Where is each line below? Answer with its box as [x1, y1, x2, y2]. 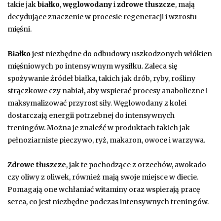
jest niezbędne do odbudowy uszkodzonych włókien [31, 49, 212, 58]
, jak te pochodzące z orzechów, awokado [66, 160, 206, 169]
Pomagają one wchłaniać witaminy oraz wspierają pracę [7, 184, 200, 194]
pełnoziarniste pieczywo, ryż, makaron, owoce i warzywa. [7, 135, 205, 145]
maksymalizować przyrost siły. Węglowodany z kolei [7, 98, 186, 108]
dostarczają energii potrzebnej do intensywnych [7, 110, 175, 120]
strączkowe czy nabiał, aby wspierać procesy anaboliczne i [7, 86, 208, 95]
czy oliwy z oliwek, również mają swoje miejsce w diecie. [7, 172, 198, 182]
